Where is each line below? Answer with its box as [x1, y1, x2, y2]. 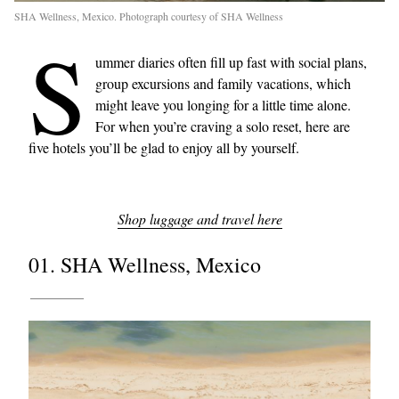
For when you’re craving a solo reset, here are [95, 116, 350, 135]
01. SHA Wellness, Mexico [28, 249, 261, 279]
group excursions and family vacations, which [95, 73, 351, 93]
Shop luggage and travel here [117, 208, 282, 228]
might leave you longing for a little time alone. [95, 94, 351, 114]
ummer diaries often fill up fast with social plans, [95, 52, 367, 71]
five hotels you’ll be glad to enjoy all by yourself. [28, 137, 299, 157]
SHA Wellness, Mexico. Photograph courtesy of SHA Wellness [14, 8, 283, 23]
